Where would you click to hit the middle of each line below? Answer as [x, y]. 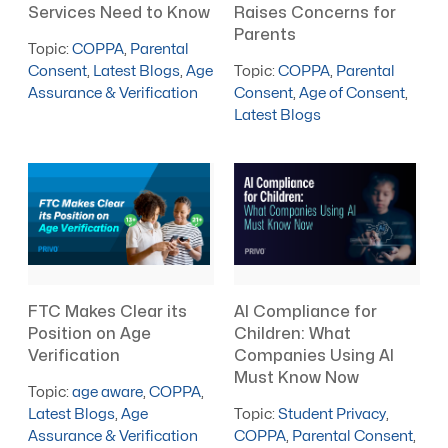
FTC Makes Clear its [108, 311]
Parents [265, 34]
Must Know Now [297, 377]
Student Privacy [332, 414]
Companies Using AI [314, 355]
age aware [108, 392]
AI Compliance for [306, 311]
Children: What [293, 333]
